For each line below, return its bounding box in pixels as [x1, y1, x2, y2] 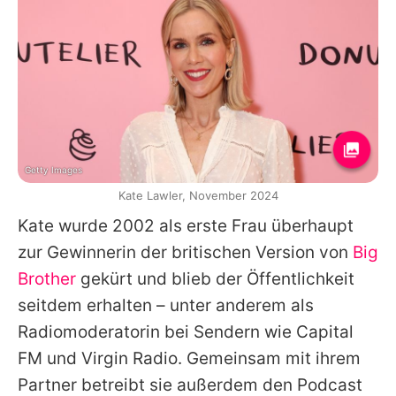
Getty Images [25, 164, 82, 175]
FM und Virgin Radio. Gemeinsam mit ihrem [18, 347, 361, 369]
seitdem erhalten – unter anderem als [18, 294, 314, 316]
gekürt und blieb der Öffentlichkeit [76, 268, 354, 289]
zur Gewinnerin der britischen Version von [18, 241, 353, 263]
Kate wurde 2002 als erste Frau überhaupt [18, 215, 354, 236]
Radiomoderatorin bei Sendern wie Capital [18, 321, 354, 342]
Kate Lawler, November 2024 [118, 187, 278, 202]
